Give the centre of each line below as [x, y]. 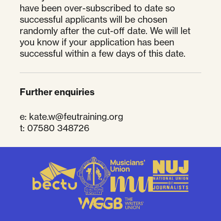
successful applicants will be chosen [93, 19]
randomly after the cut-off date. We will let [105, 31]
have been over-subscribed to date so [97, 8]
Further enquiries [57, 92]
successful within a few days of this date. [103, 53]
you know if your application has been [97, 42]
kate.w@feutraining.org [76, 116]
